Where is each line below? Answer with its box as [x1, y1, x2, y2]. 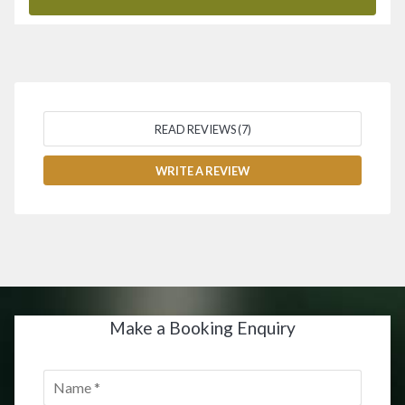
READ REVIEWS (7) [154, 121, 251, 137]
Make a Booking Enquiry [109, 317, 296, 339]
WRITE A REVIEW [155, 163, 250, 178]
